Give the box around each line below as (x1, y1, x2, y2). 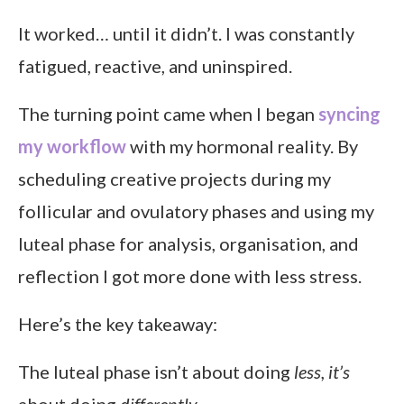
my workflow (18, 135, 126, 158)
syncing (318, 103, 381, 125)
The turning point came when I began (18, 103, 318, 125)
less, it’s (294, 361, 350, 383)
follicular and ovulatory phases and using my (18, 200, 374, 223)
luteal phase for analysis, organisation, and (18, 233, 359, 255)
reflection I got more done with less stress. (18, 265, 362, 288)
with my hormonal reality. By (126, 135, 358, 158)
